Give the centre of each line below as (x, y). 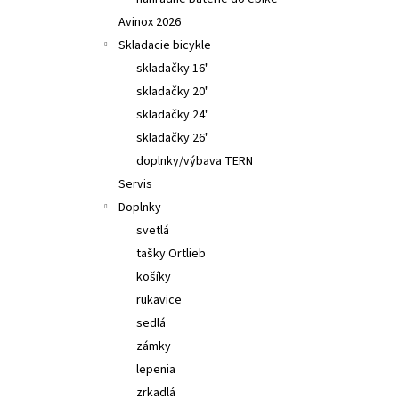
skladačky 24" (173, 115)
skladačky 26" (173, 138)
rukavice (159, 300)
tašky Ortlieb (171, 254)
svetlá (153, 231)
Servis (135, 184)
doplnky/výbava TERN (195, 161)
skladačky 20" (173, 92)
